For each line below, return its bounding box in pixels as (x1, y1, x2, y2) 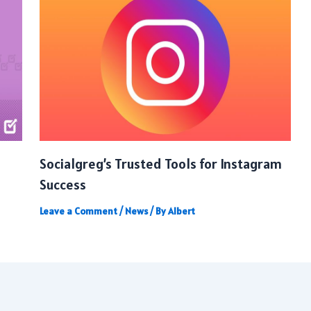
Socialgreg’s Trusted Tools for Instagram (39, 155, 282, 174)
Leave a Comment (39, 205, 117, 218)
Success (39, 176, 86, 194)
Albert (167, 205, 195, 218)
